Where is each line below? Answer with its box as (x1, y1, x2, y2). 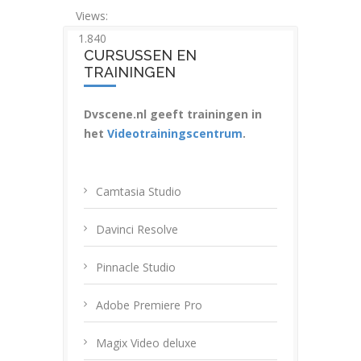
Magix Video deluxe (96, 334, 197, 351)
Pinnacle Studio (96, 259, 176, 275)
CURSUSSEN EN (84, 46, 197, 64)
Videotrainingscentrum (107, 125, 243, 141)
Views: (76, 7, 108, 23)
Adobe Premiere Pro (96, 297, 202, 313)
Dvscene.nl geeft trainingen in (84, 106, 262, 122)
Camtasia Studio (96, 183, 181, 199)
